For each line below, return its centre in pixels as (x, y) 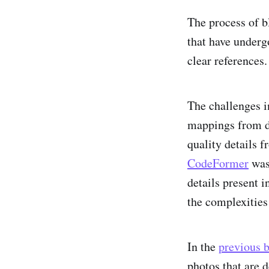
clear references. (227, 61)
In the (203, 247)
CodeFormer (218, 163)
